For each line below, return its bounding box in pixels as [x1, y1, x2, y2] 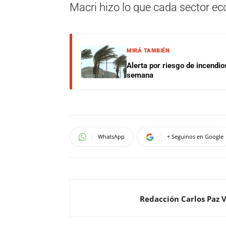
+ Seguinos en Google [167, 133, 223, 140]
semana [127, 71, 153, 80]
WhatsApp [98, 133, 125, 140]
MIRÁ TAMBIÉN [127, 47, 169, 54]
